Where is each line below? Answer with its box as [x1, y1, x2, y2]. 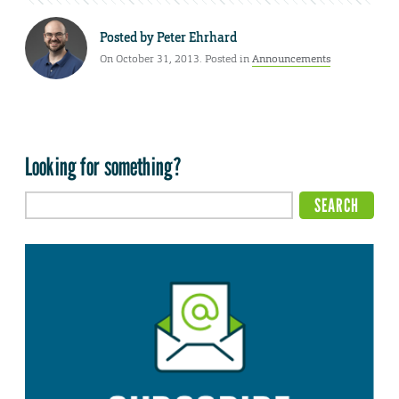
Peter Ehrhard [157, 28, 237, 45]
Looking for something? [25, 151, 183, 183]
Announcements [252, 51, 330, 66]
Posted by [100, 28, 157, 45]
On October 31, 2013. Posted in [100, 51, 252, 66]
